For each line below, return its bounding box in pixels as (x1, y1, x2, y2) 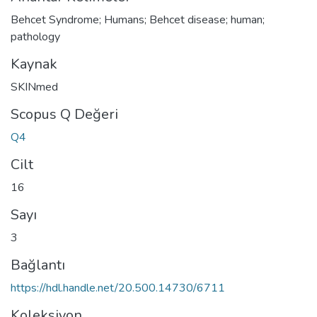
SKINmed (11, 79, 58, 95)
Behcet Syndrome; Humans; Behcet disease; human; (11, 11, 265, 28)
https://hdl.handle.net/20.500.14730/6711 (11, 279, 225, 296)
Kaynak (11, 54, 57, 74)
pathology (11, 28, 60, 45)
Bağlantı (11, 255, 65, 275)
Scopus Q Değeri (11, 104, 118, 124)
